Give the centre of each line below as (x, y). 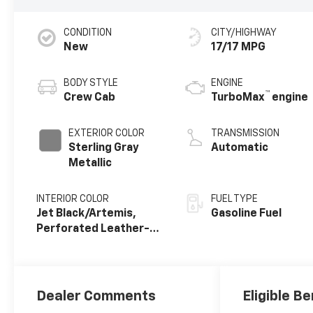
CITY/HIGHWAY (244, 32)
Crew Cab (90, 97)
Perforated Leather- (93, 229)
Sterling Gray (104, 148)
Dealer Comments (96, 296)
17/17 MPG (239, 47)
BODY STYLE (91, 83)
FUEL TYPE (235, 199)
